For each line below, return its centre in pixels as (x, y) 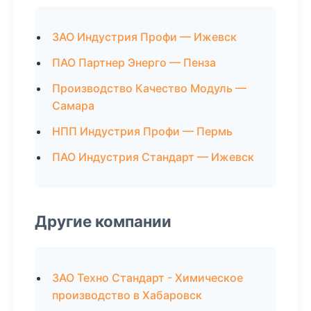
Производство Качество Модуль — (149, 88)
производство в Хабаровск (127, 295)
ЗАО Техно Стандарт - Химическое (148, 278)
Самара (73, 106)
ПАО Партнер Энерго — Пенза (134, 62)
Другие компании (103, 221)
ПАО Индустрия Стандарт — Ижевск (153, 157)
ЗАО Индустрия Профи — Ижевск (144, 37)
